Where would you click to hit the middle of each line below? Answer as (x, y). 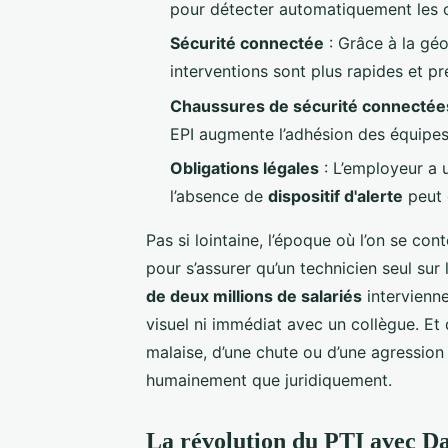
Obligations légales (244, 168)
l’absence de (219, 196)
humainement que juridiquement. (269, 380)
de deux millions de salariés (254, 296)
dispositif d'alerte (335, 196)
